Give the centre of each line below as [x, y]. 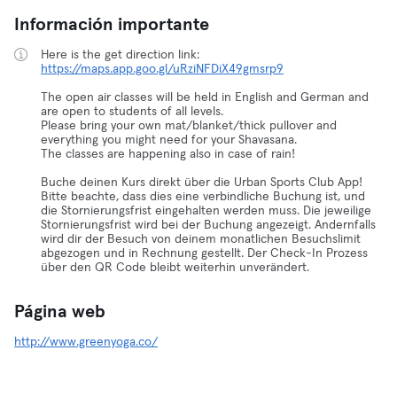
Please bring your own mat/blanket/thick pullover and [189, 126]
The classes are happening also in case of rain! [168, 154]
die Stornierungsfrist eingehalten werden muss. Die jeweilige [206, 211]
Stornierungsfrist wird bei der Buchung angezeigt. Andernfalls [208, 225]
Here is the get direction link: [120, 55]
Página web [60, 312]
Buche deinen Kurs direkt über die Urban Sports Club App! [202, 183]
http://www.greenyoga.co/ [86, 342]
